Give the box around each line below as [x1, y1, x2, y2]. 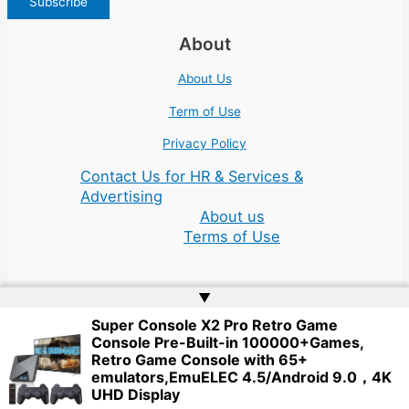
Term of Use [168, 103, 241, 119]
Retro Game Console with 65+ [91, 351, 308, 369]
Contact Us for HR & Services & [80, 167, 303, 186]
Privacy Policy [163, 136, 246, 152]
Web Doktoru [190, 334, 266, 350]
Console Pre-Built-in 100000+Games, [91, 333, 363, 351]
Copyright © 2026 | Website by [7, 334, 190, 350]
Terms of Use [184, 227, 280, 246]
